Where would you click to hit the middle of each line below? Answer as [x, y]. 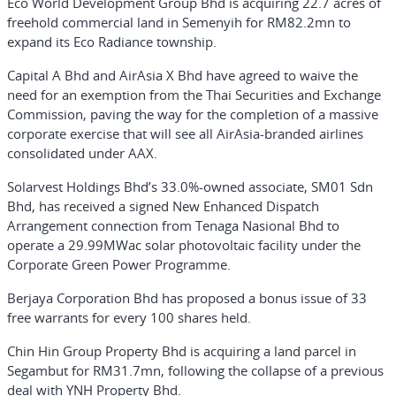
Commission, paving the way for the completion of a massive [193, 114]
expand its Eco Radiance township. [112, 42]
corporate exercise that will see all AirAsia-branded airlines [185, 133]
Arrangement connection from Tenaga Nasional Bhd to [173, 225]
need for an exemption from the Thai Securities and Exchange [194, 95]
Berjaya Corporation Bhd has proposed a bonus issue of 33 [187, 298]
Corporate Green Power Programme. [119, 264]
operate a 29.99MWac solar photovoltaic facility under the [184, 245]
